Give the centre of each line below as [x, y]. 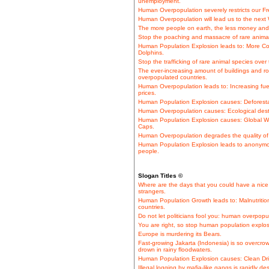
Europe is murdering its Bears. [180, 234]
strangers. [152, 192]
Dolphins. [151, 53]
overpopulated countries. [172, 77]
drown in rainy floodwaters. [175, 250]
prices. [147, 93]
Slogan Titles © [160, 176]
